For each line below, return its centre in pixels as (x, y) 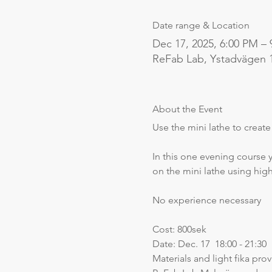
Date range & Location (201, 25)
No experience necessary (206, 200)
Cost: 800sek (179, 229)
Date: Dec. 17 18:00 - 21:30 (209, 243)
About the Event (187, 109)
